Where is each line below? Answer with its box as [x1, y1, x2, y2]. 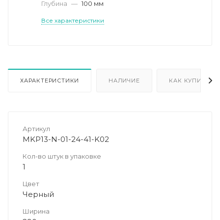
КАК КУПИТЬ [169, 77, 210, 84]
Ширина [23, 207, 50, 215]
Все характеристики [41, 16, 104, 24]
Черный [23, 189, 54, 199]
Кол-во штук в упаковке [23, 152, 101, 160]
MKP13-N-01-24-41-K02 [23, 134, 109, 144]
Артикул [23, 124, 50, 133]
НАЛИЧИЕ [109, 77, 140, 84]
